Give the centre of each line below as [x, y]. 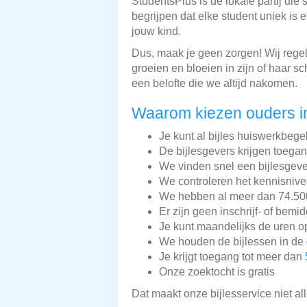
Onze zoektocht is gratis [217, 271]
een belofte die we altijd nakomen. [214, 83]
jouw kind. [156, 31]
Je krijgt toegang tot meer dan [232, 256]
